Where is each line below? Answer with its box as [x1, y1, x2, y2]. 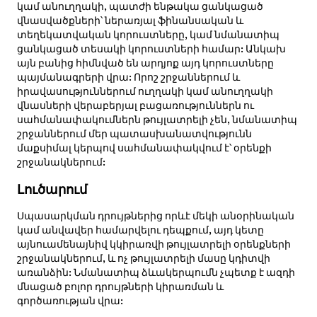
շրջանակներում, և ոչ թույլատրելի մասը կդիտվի [16, 253, 270, 264]
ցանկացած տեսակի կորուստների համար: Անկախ [16, 44, 286, 54]
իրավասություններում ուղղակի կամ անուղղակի [16, 86, 273, 97]
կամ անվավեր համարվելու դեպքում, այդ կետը [16, 225, 264, 236]
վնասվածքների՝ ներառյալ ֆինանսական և [16, 16, 243, 26]
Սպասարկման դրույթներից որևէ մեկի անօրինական [16, 211, 294, 221]
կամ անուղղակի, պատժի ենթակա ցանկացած [16, 1, 263, 12]
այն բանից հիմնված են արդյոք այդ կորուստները [16, 58, 274, 69]
